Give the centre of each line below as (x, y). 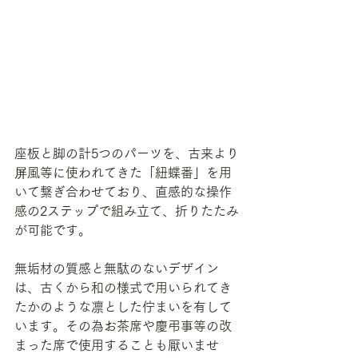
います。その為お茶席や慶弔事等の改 (123, 326)
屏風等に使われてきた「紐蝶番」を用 (123, 173)
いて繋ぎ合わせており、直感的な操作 (123, 192)
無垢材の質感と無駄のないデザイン (117, 269)
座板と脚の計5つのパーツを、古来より (127, 154)
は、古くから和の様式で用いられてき (123, 288)
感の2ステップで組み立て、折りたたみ (127, 211)
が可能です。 (53, 231)
